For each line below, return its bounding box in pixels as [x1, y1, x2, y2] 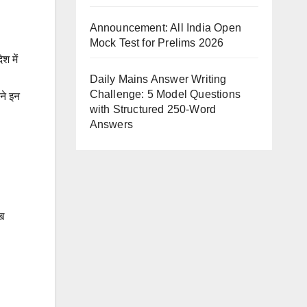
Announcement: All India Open [89, 22, 242, 34]
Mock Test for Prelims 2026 [89, 37, 224, 49]
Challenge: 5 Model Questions [89, 88, 241, 100]
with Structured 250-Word [89, 103, 217, 115]
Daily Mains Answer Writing [89, 73, 227, 85]
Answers [89, 119, 133, 130]
